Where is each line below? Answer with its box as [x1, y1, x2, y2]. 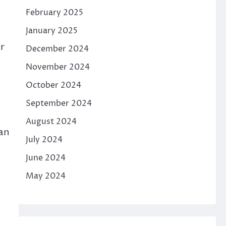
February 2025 [25, 7, 83, 18]
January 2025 [25, 25, 78, 36]
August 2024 [25, 116, 77, 127]
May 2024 [25, 171, 66, 182]
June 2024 [25, 152, 66, 163]
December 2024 [25, 43, 89, 54]
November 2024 [25, 62, 90, 73]
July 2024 [25, 134, 63, 145]
